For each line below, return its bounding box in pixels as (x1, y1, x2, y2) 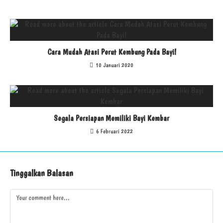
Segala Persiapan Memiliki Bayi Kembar (54, 113, 169, 123)
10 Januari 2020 (96, 62, 133, 69)
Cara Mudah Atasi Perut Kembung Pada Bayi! (47, 47, 176, 57)
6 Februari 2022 (96, 128, 133, 135)
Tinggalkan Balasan (10, 168, 73, 179)
